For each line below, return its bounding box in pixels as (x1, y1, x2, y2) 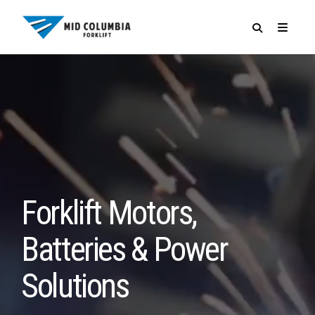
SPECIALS (79, 89, 135, 101)
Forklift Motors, (21, 193, 197, 233)
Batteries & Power (21, 229, 228, 269)
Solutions (21, 266, 135, 306)
